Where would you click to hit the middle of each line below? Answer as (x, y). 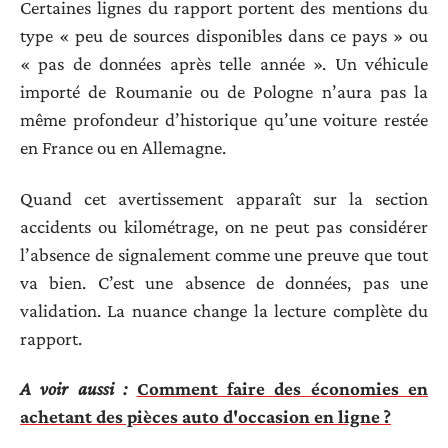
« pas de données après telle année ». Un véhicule (224, 64)
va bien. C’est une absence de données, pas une (224, 282)
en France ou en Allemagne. (123, 148)
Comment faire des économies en (282, 389)
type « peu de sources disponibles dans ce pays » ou (224, 36)
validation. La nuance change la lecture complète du (224, 310)
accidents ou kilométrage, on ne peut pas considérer (224, 226)
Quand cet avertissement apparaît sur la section (224, 198)
